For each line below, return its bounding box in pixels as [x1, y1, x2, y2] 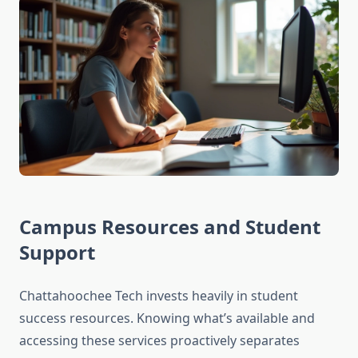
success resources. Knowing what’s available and [19, 309, 315, 328]
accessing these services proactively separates [19, 332, 300, 350]
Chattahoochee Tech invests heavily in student [19, 287, 298, 305]
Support [19, 239, 95, 266]
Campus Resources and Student [19, 213, 320, 241]
